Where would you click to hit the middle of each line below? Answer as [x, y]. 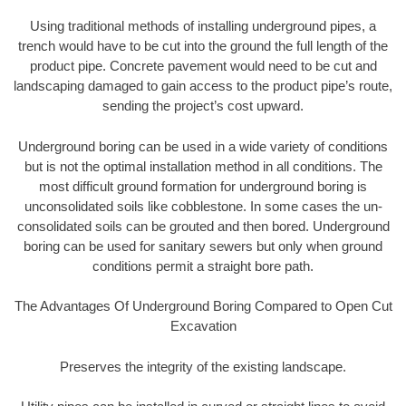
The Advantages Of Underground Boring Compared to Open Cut [203, 306]
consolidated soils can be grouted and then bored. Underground [203, 226]
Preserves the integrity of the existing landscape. [203, 366]
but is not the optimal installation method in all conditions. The [203, 166]
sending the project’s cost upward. [203, 106]
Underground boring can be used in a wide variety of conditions [203, 146]
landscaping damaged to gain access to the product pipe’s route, [203, 86]
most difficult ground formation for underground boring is [203, 186]
